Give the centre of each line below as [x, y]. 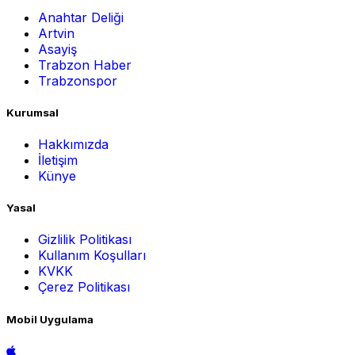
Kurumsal [32, 112]
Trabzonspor [78, 80]
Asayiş [57, 49]
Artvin [56, 33]
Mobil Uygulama [50, 319]
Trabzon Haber [85, 65]
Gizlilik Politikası [85, 240]
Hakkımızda [73, 145]
